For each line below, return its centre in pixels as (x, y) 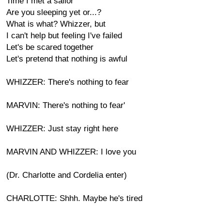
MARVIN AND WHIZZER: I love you (71, 152)
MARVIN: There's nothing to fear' (66, 105)
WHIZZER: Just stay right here (62, 129)
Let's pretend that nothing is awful (67, 59)
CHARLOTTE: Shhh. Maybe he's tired (74, 198)
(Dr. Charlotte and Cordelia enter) (67, 175)
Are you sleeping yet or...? (54, 12)
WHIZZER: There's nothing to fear (68, 82)
